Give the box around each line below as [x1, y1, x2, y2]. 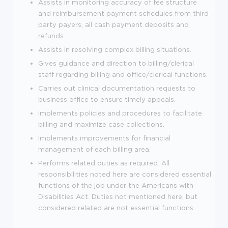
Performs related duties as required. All [38, 159, 169, 166]
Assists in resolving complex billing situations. [38, 46, 191, 53]
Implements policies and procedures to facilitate [38, 109, 202, 117]
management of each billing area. [38, 146, 151, 153]
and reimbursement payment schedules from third [38, 10, 209, 17]
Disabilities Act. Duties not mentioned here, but [38, 193, 197, 200]
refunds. [38, 32, 65, 39]
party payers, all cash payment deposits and [38, 21, 189, 28]
